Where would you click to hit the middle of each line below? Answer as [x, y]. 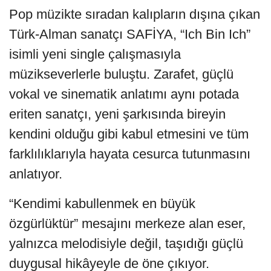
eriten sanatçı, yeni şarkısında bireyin [117, 114]
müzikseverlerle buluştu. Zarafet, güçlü [121, 74]
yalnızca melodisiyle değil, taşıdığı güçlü [126, 243]
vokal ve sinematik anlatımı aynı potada [124, 94]
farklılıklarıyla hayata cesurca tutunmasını [130, 154]
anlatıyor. [36, 174]
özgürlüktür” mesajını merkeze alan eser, [127, 223]
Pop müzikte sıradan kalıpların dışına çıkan [135, 14]
